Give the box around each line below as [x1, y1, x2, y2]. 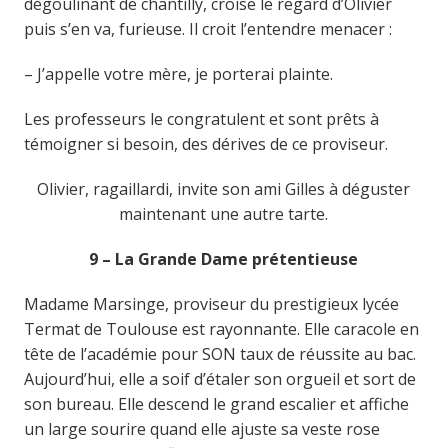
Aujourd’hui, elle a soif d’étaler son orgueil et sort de [23, 367, 416, 390]
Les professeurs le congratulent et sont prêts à [23, 107, 379, 130]
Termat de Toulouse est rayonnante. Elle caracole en [23, 317, 419, 340]
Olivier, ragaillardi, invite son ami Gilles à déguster [37, 177, 411, 200]
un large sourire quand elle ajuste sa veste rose [23, 417, 380, 440]
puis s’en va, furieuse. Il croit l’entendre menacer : [23, 17, 392, 40]
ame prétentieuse [212, 247, 359, 270]
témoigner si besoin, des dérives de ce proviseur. [23, 132, 388, 155]
